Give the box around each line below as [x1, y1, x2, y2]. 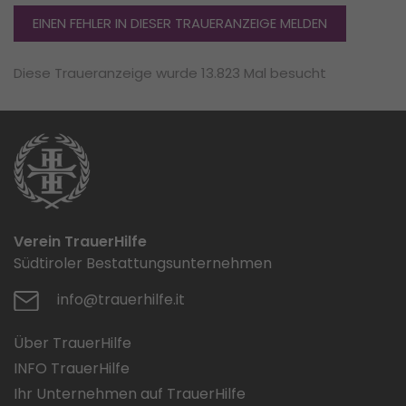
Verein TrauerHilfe [14, 231, 147, 253]
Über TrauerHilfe [14, 333, 131, 354]
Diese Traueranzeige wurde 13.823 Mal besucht [14, 63, 326, 83]
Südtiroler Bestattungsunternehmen [14, 253, 272, 275]
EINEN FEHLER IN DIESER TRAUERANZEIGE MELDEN [33, 14, 327, 34]
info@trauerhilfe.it [57, 289, 185, 311]
